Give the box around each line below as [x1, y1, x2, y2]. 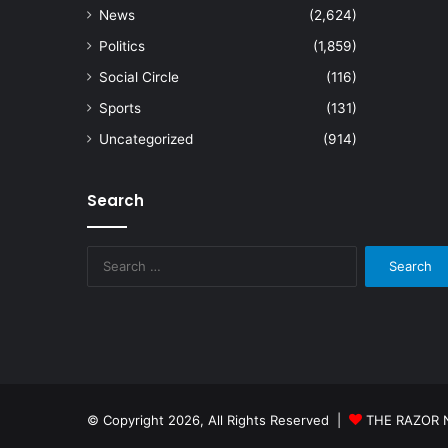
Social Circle [99, 69, 179, 86]
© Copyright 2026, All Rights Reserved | [87, 411, 349, 428]
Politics [99, 38, 145, 55]
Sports [99, 100, 141, 117]
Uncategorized [99, 131, 193, 148]
